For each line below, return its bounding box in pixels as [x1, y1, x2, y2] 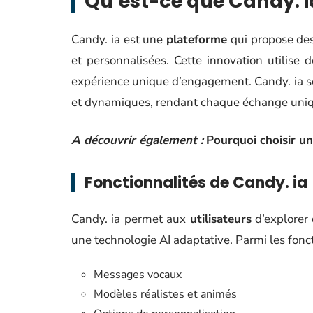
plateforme [166, 31, 228, 48]
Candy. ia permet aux [71, 211, 190, 227]
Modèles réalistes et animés [94, 286, 237, 302]
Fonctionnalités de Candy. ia [85, 172, 307, 194]
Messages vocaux [94, 267, 182, 282]
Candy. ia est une [71, 31, 167, 48]
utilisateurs [189, 211, 252, 227]
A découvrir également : [71, 132, 203, 148]
